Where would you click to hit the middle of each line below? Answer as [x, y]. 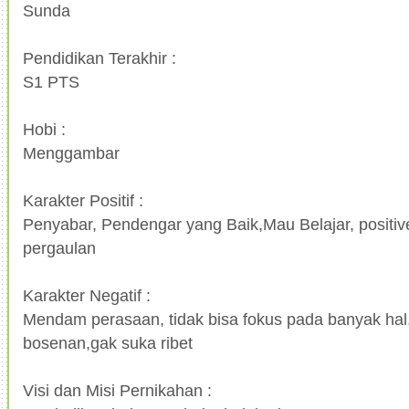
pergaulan [62, 247]
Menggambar [71, 152]
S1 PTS [51, 81]
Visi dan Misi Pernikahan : [117, 390]
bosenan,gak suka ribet [108, 342]
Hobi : [44, 129]
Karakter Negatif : [87, 295]
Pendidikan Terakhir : [100, 58]
